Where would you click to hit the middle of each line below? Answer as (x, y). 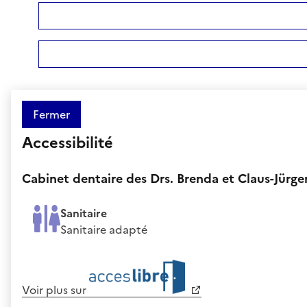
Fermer (51, 114)
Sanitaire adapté (104, 229)
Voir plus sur (56, 290)
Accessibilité (67, 143)
